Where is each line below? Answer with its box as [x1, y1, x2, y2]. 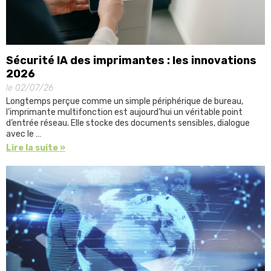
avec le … [6, 129, 41, 140]
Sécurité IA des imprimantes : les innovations [6, 54, 256, 68]
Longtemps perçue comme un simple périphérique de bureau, [6, 96, 243, 107]
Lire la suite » [6, 143, 65, 154]
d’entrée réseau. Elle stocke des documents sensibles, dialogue [6, 118, 250, 129]
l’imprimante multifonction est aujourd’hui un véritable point [6, 107, 243, 118]
